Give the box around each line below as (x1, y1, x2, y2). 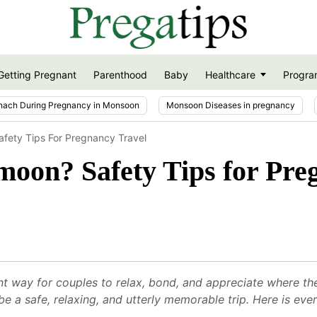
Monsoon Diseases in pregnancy (166, 99, 295, 110)
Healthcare (204, 69, 255, 81)
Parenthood (93, 69, 147, 81)
